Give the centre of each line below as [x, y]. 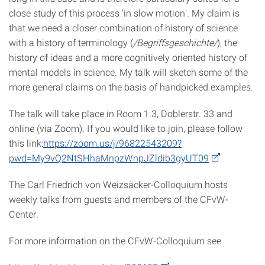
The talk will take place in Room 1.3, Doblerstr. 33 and [121, 113]
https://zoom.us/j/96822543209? [112, 143]
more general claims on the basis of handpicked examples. [131, 87]
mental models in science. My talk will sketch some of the [128, 72]
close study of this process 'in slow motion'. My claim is [124, 13]
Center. [24, 214]
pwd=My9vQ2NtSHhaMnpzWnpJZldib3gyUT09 [109, 158]
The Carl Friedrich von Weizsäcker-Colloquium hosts [118, 184]
